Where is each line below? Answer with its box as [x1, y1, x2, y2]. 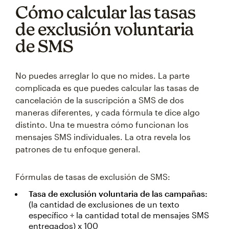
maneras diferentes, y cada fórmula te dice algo [15, 107, 200, 117]
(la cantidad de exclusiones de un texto [29, 199, 179, 209]
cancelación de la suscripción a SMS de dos [15, 95, 184, 105]
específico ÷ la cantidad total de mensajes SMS [29, 210, 209, 220]
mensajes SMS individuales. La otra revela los [15, 132, 191, 142]
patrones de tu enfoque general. [15, 144, 141, 154]
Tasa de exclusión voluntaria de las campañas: [29, 189, 208, 198]
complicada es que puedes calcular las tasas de [15, 83, 199, 93]
